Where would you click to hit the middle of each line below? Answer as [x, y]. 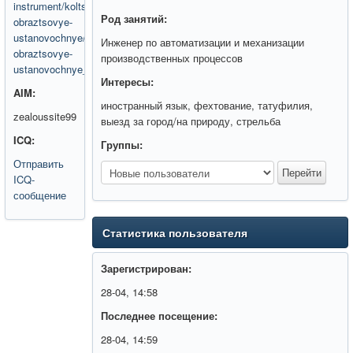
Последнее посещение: [160, 316]
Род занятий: [134, 19]
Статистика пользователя [175, 232]
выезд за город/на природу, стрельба [191, 121]
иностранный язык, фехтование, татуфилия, [207, 105]
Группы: [122, 145]
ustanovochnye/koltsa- [65, 37]
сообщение [40, 195]
